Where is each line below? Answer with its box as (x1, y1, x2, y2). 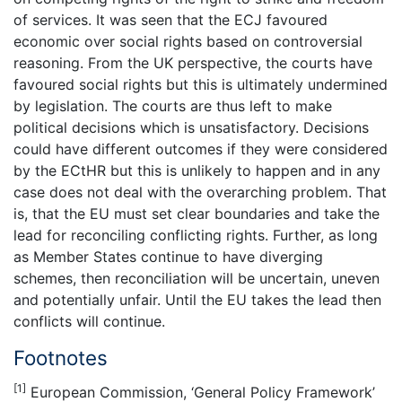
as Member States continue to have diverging (13, 247, 323, 266)
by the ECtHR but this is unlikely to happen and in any (13, 161, 380, 179)
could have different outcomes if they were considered (13, 139, 388, 158)
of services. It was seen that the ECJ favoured (13, 10, 328, 29)
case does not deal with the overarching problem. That (13, 182, 387, 201)
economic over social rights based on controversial (13, 31, 363, 50)
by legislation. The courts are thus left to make (13, 96, 332, 115)
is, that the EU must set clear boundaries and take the (13, 204, 380, 223)
